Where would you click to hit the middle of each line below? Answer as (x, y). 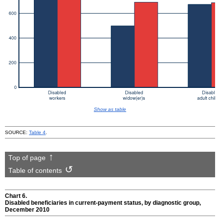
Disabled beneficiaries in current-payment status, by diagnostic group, (103, 203)
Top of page (27, 158)
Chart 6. (16, 196)
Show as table (110, 109)
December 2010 (27, 209)
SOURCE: (17, 132)
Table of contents (35, 171)
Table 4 (37, 132)
